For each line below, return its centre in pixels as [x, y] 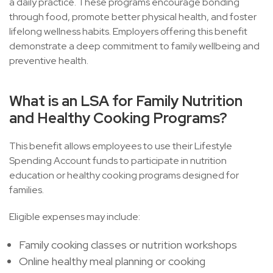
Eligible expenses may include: [75, 217]
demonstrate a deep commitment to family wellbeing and [134, 46]
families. [27, 190]
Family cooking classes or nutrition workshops [128, 245]
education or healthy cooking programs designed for [124, 175]
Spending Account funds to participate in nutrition [118, 161]
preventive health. [49, 61]
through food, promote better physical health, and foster [133, 17]
